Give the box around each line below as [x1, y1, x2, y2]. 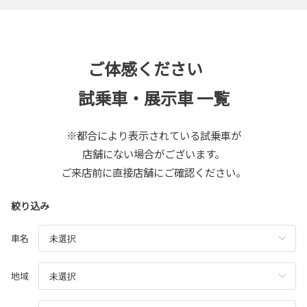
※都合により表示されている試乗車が [66, 127, 241, 143]
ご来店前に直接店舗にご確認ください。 [61, 164, 246, 180]
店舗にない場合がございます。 [82, 146, 225, 162]
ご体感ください [88, 56, 219, 81]
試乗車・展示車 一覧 [77, 86, 230, 110]
